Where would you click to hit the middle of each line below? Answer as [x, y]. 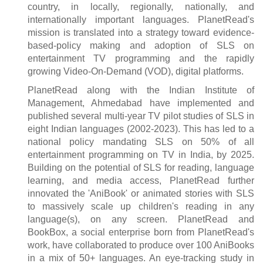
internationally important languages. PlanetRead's [141, 20]
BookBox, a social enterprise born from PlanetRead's [141, 232]
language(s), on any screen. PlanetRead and [141, 220]
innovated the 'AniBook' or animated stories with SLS [141, 194]
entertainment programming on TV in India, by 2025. [141, 155]
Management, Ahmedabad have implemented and [141, 103]
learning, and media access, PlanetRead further [141, 181]
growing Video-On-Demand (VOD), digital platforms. [136, 72]
